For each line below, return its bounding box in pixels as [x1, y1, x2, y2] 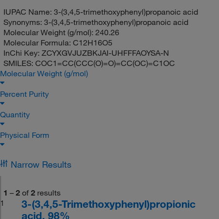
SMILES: [3, 58, 35, 68]
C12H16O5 [72, 37, 112, 47]
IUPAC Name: [3, 6, 54, 17]
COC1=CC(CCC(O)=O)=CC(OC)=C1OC [35, 58, 175, 68]
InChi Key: [3, 47, 42, 58]
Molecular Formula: [3, 37, 73, 47]
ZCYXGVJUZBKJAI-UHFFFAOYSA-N [41, 47, 169, 58]
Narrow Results [10, 158, 71, 170]
